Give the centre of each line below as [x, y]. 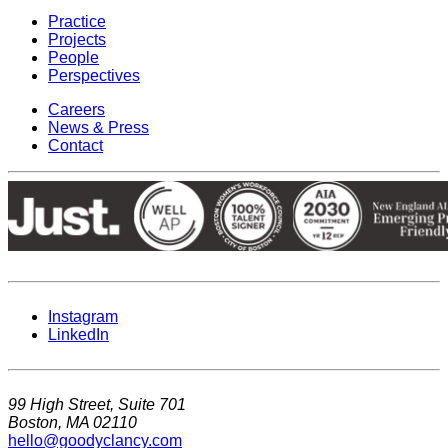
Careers [76, 109]
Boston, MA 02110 [72, 422]
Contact [75, 145]
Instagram [83, 316]
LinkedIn [78, 334]
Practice [77, 21]
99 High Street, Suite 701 [97, 404]
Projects [77, 39]
